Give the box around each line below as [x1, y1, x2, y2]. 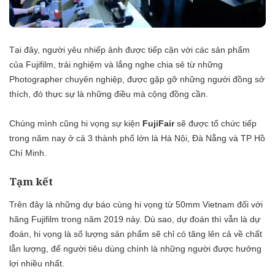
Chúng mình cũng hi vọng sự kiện [9, 118, 142, 128]
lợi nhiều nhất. [9, 258, 64, 269]
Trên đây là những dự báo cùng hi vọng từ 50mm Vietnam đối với [9, 199, 263, 210]
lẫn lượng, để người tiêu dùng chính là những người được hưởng [9, 244, 261, 254]
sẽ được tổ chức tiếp [174, 118, 257, 128]
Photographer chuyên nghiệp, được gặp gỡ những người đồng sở [9, 74, 265, 84]
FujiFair [142, 118, 174, 128]
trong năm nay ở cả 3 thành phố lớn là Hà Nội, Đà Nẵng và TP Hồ [9, 133, 265, 143]
